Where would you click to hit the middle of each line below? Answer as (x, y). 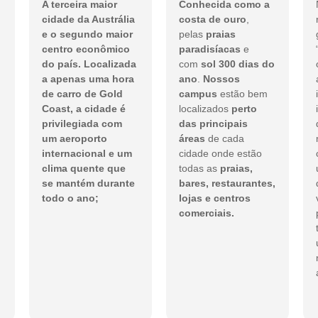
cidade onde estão (220, 154)
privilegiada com (82, 124)
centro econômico (86, 49)
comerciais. (206, 213)
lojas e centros (214, 198)
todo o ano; (71, 198)
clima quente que (84, 169)
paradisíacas (209, 49)
